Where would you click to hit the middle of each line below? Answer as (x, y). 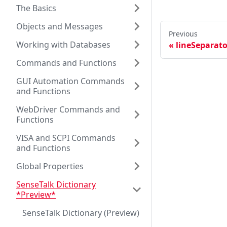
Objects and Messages (60, 26)
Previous (183, 34)
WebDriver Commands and (68, 109)
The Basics (36, 8)
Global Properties (50, 166)
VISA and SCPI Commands (66, 138)
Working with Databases (63, 45)
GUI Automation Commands (70, 81)
